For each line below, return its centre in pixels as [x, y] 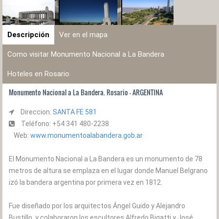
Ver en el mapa [83, 35]
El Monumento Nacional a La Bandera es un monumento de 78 [106, 159]
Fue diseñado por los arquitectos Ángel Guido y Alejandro [97, 206]
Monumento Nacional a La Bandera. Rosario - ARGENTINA [86, 92]
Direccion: [36, 112]
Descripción [28, 35]
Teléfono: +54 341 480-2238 [64, 124]
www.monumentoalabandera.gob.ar [87, 135]
